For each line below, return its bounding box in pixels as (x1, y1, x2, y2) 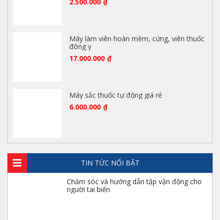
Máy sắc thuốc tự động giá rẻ (69, 90, 162, 100)
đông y (69, 42, 91, 51)
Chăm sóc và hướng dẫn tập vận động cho (67, 177, 202, 186)
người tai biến (67, 185, 110, 194)
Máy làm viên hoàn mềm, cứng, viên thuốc (69, 34, 204, 43)
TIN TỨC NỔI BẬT (81, 158, 139, 167)
